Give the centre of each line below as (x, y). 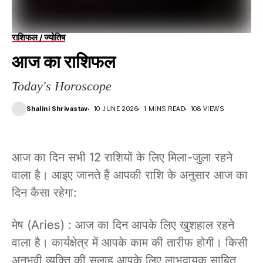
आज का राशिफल (64, 62)
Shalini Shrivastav (57, 109)
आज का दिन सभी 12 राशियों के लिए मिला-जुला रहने (122, 157)
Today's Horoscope (62, 86)
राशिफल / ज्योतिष (38, 37)
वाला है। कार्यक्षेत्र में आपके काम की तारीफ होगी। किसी (130, 242)
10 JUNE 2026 (116, 109)
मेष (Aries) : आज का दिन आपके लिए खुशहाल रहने (123, 225)
